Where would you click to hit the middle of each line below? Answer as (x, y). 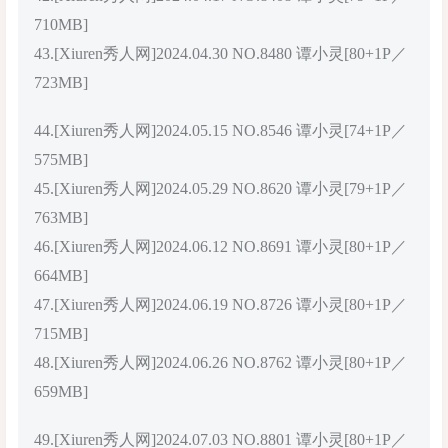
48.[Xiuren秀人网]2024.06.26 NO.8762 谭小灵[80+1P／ (220, 362)
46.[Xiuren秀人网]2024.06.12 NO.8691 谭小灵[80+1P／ (220, 246)
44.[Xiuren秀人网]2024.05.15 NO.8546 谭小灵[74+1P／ (220, 130)
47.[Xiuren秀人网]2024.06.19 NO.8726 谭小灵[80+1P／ (220, 304)
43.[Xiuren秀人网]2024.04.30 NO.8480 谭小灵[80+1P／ (220, 53)
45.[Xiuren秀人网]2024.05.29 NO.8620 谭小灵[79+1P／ (220, 188)
